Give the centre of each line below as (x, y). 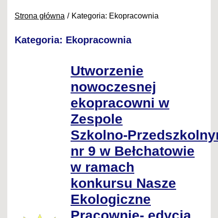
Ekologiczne (111, 200)
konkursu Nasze (123, 183)
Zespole (97, 119)
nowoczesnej (113, 87)
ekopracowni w (120, 103)
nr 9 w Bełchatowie (133, 151)
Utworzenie (107, 71)
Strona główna (40, 16)
